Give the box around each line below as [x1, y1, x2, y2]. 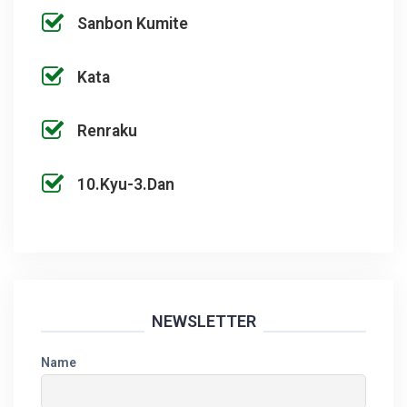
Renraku [77, 121, 137, 140]
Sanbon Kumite [77, 15, 188, 34]
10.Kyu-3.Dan [77, 174, 174, 194]
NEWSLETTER [151, 312, 256, 332]
